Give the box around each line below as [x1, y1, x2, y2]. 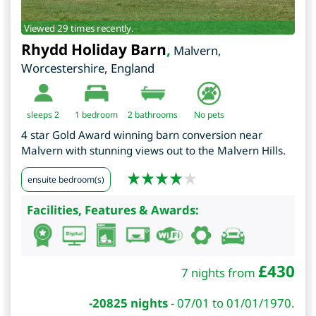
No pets [193, 108, 224, 121]
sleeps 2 [27, 108, 60, 121]
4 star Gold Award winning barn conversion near [21, 127, 262, 142]
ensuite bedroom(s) [28, 173, 104, 186]
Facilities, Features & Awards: [27, 202, 199, 219]
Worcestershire [21, 59, 104, 76]
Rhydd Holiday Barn [21, 39, 166, 59]
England [111, 59, 154, 76]
